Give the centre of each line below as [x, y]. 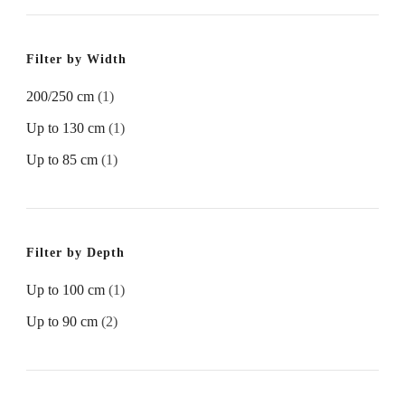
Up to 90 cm [62, 322]
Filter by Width [76, 60]
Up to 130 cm [66, 128]
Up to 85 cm [62, 160]
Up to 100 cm [66, 290]
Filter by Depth [75, 253]
